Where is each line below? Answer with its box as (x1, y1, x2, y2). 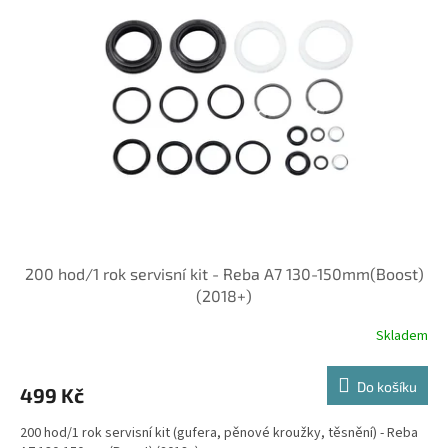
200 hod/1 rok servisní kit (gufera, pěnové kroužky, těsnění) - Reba (20, 422, 418, 443)
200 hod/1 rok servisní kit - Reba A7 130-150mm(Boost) (24, 263, 424, 283)
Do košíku (357, 377, 417, 395)
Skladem (376, 326, 428, 347)
